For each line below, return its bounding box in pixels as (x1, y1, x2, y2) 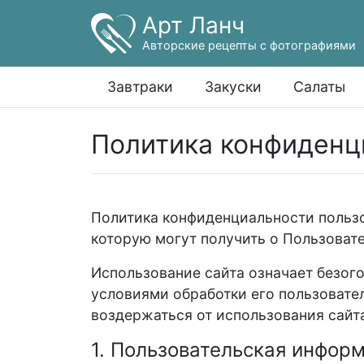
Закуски (204, 78, 262, 95)
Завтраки (106, 78, 173, 95)
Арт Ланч (141, 11, 245, 39)
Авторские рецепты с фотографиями (141, 38, 356, 52)
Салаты (292, 78, 345, 95)
